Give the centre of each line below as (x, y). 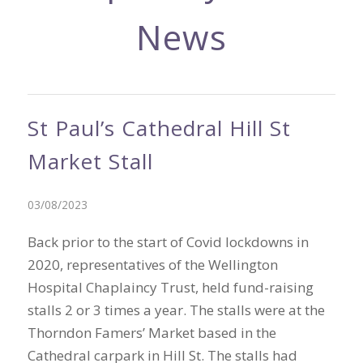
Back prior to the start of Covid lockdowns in (168, 242)
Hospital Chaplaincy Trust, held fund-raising (170, 287)
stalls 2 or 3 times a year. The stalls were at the (176, 310)
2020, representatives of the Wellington (152, 265)
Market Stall (90, 161)
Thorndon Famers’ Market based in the (152, 333)
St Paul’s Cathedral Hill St (159, 128)
